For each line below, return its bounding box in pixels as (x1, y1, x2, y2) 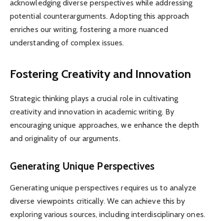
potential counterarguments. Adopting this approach (10, 11, 189, 21)
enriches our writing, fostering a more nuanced (10, 24, 168, 34)
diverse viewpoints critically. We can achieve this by (10, 196, 185, 206)
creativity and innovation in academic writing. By (10, 107, 174, 117)
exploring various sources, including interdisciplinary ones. (10, 210, 205, 220)
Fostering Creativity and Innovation (10, 67, 191, 81)
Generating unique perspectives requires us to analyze (10, 183, 197, 193)
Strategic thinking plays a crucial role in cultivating (10, 94, 179, 104)
